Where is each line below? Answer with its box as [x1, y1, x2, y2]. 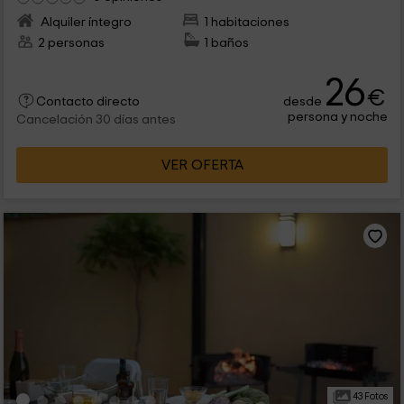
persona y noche [288, 110, 389, 124]
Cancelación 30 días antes [15, 114, 176, 127]
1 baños [204, 36, 250, 50]
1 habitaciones [204, 15, 290, 30]
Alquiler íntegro [37, 15, 132, 30]
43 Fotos [350, 391, 388, 402]
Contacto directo [35, 96, 140, 109]
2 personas [37, 36, 105, 50]
